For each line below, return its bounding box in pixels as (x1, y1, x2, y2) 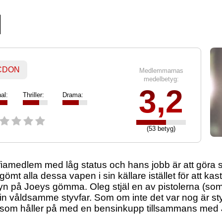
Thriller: (23, 91, 44, 99)
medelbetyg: (143, 75, 179, 83)
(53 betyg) (147, 125, 175, 133)
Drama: (62, 91, 83, 99)
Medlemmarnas (139, 67, 183, 75)
